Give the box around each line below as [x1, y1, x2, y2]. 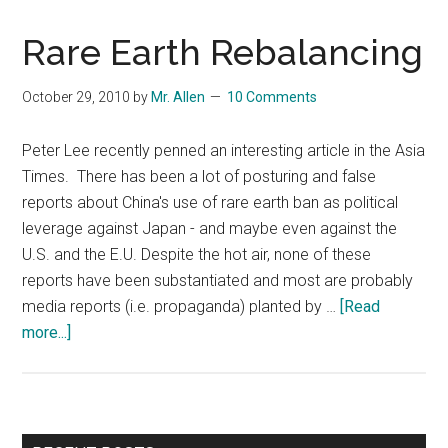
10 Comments [227, 88, 318, 105]
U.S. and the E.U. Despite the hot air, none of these [22, 244, 372, 264]
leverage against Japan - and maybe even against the [22, 218, 398, 238]
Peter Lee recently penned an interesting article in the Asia [22, 140, 426, 160]
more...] [22, 322, 72, 342]
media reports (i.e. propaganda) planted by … [22, 296, 341, 316]
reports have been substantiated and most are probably [22, 270, 414, 290]
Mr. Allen [151, 88, 206, 105]
